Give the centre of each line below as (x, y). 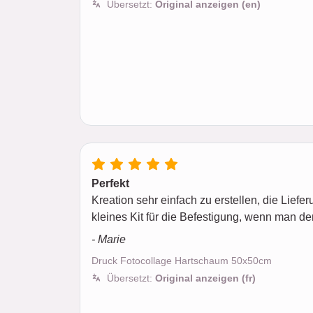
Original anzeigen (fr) (205, 278)
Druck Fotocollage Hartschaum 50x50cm (182, 261)
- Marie (109, 239)
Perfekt (110, 183)
